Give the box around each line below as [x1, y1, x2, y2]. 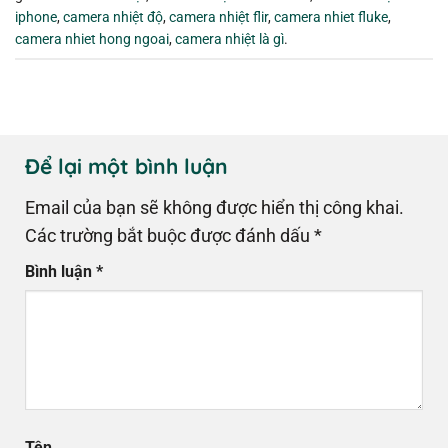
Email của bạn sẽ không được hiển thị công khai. [25, 197, 404, 218]
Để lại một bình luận [25, 153, 234, 180]
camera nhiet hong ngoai [15, 30, 169, 47]
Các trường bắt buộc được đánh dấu [25, 225, 314, 246]
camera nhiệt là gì [175, 30, 284, 47]
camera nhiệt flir [169, 8, 268, 25]
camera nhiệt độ [63, 8, 163, 25]
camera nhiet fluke [274, 8, 388, 25]
